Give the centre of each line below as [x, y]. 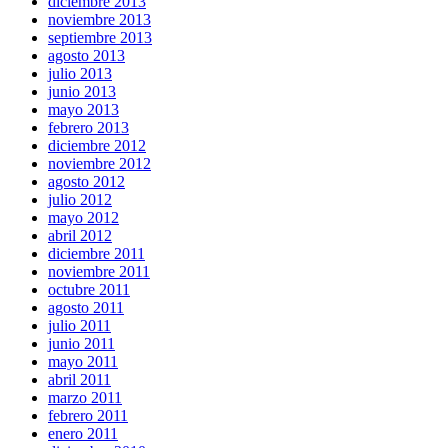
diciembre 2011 [96, 254]
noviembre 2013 [99, 20]
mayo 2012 [83, 218]
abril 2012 [80, 236]
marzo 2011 [85, 398]
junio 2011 [81, 344]
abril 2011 [79, 380]
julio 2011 [79, 326]
